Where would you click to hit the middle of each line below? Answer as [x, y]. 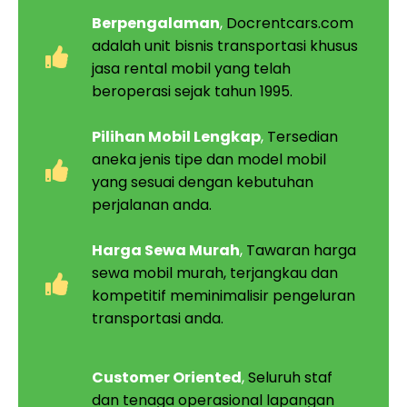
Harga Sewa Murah [166, 250]
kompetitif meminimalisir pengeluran [224, 295]
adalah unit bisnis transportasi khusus [225, 45]
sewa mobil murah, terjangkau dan [215, 273]
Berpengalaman [156, 23]
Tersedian [301, 136]
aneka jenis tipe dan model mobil [209, 159]
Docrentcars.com [288, 23]
